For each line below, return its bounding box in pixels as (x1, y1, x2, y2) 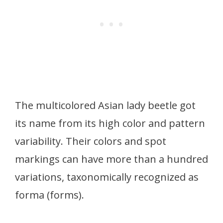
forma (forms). (15, 188, 84, 202)
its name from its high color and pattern (15, 116, 205, 130)
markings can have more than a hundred (15, 152, 208, 166)
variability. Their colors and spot (15, 134, 166, 148)
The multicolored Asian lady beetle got (15, 99, 196, 112)
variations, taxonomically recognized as (15, 170, 199, 184)
